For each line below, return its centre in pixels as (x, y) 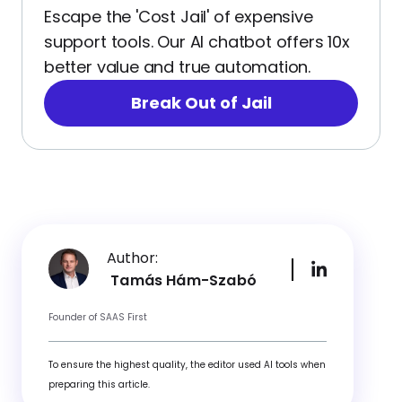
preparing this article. (99, 384)
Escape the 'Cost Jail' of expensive (179, 16)
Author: (132, 258)
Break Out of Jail (201, 102)
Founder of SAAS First (98, 317)
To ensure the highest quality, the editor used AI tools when (187, 364)
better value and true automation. (178, 66)
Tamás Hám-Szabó (182, 280)
